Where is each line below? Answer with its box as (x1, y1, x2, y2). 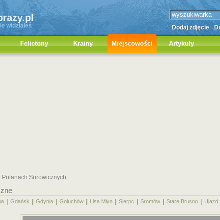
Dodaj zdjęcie (172, 24, 209, 31)
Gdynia (36, 198, 53, 204)
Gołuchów (59, 198, 83, 204)
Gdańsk (10, 198, 29, 204)
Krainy (73, 40, 93, 47)
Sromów (140, 198, 160, 204)
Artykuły (168, 40, 194, 47)
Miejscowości (111, 40, 153, 47)
